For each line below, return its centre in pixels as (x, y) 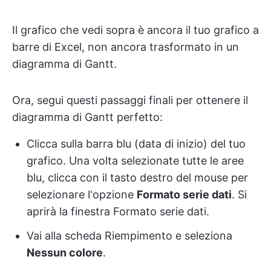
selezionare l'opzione (82, 194)
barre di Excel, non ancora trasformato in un (126, 47)
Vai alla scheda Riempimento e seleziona (129, 235)
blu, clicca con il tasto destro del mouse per (137, 177)
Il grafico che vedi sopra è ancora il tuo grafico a (135, 30)
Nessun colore (65, 252)
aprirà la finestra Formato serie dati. (118, 211)
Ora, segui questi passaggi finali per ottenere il (130, 100)
